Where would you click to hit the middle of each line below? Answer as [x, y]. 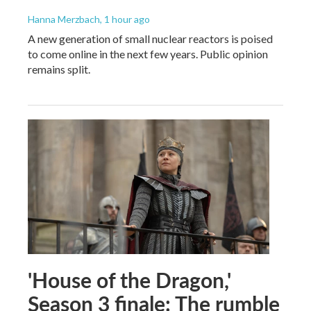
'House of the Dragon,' [129, 279]
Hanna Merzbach [64, 19]
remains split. [59, 69]
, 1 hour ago [125, 19]
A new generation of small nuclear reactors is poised [150, 38]
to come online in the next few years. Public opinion [148, 53]
